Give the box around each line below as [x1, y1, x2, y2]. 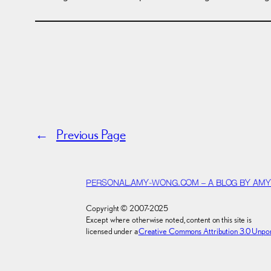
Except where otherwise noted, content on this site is [86, 214, 252, 224]
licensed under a [86, 226, 139, 236]
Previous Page [56, 126, 126, 142]
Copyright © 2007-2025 [86, 203, 169, 213]
